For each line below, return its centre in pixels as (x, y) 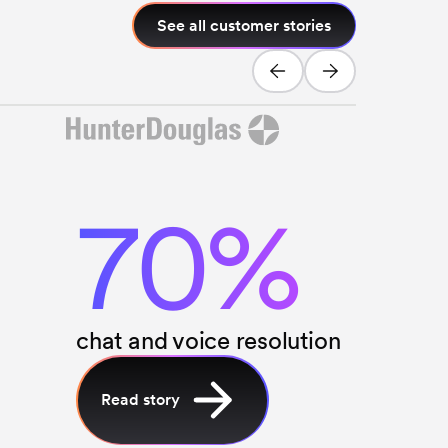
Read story (140, 400)
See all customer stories (244, 25)
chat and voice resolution (208, 341)
